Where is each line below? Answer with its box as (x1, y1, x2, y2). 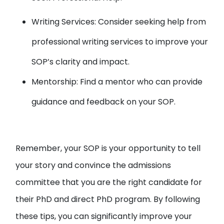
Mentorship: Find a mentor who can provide (31, 76, 203, 87)
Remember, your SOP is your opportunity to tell (15, 142, 201, 154)
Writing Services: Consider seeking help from (31, 16, 206, 27)
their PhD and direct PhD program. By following (15, 193, 200, 205)
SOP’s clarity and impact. (31, 56, 130, 67)
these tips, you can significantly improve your (15, 210, 192, 222)
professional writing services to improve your (31, 36, 208, 47)
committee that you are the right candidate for (15, 176, 202, 188)
